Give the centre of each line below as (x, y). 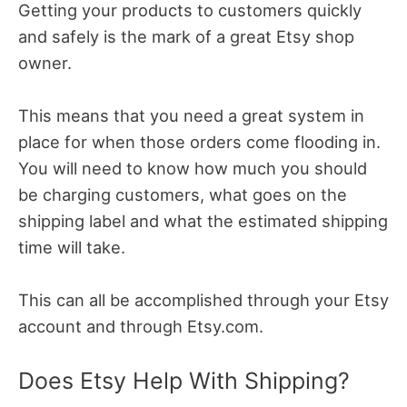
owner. (45, 62)
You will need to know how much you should (193, 168)
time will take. (72, 247)
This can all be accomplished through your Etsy (203, 300)
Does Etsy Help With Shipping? (184, 381)
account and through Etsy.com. (141, 327)
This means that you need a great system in (191, 115)
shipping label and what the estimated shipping (203, 220)
